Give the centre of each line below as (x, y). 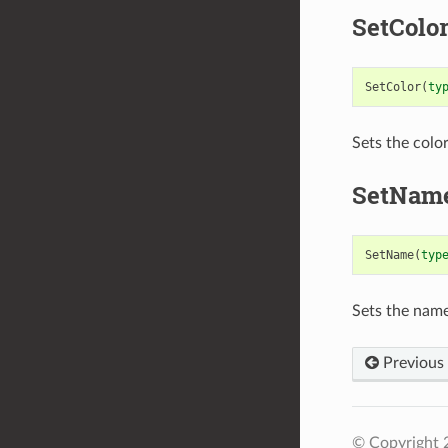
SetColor (392, 86)
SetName (389, 254)
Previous (411, 362)
